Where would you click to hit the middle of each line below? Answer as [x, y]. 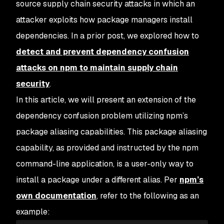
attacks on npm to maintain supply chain [97, 68]
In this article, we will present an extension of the [106, 100]
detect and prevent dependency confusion [102, 52]
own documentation [56, 196]
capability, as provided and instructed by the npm [107, 148]
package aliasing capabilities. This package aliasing [111, 132]
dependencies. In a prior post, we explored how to [107, 36]
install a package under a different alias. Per [98, 180]
